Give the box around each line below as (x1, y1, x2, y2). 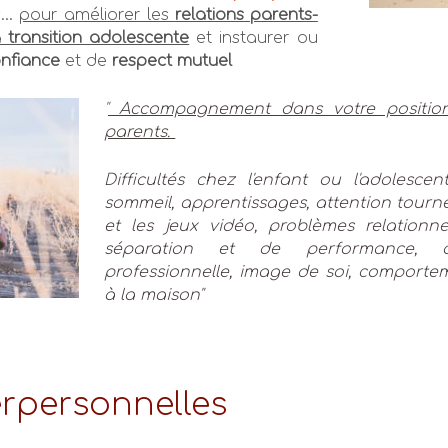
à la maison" (104, 286, 204, 305)
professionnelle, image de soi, (104, 263, 358, 282)
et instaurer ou (189, 28, 318, 47)
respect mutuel (112, 51, 232, 70)
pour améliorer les (18, 5, 175, 24)
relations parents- (174, 5, 318, 24)
